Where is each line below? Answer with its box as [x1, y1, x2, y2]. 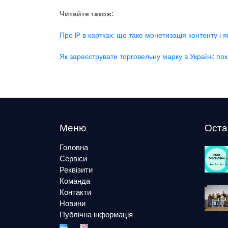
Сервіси [60, 153, 87, 164]
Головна [60, 142, 88, 153]
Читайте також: [60, 9, 113, 19]
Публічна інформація [60, 209, 133, 220]
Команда [60, 176, 90, 187]
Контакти [60, 187, 91, 198]
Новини [60, 198, 85, 209]
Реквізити [60, 164, 93, 176]
